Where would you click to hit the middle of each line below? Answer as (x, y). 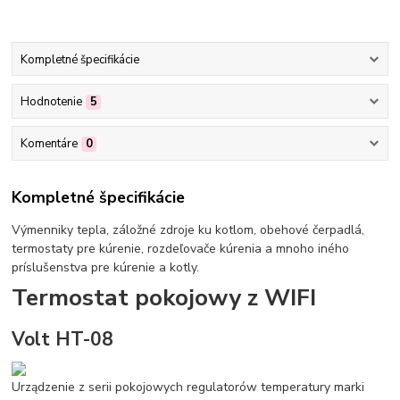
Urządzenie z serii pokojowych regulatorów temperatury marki (188, 387)
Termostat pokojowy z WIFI (164, 298)
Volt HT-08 (63, 339)
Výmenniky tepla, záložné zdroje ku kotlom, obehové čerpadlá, (188, 229)
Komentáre (49, 144)
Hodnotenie (51, 101)
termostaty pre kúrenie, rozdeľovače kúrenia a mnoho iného (181, 248)
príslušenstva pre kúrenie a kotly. (106, 267)
